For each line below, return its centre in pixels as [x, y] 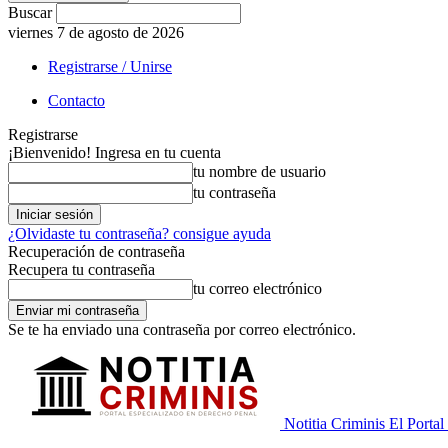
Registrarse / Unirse [110, 66]
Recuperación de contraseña [96, 251]
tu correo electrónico [257, 288]
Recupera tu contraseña [81, 269]
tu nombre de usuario [259, 171]
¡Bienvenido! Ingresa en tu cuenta [114, 152]
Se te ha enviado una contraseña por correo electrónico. [182, 329]
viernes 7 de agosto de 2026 [96, 32]
